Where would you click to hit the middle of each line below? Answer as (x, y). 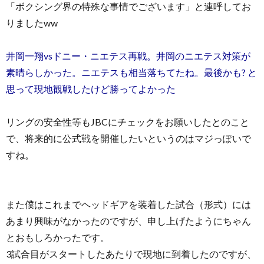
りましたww (32, 23)
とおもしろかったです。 (58, 237)
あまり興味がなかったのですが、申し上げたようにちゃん (128, 221)
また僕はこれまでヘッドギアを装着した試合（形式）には (128, 204)
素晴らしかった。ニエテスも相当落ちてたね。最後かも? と (131, 72)
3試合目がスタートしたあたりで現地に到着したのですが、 (131, 254)
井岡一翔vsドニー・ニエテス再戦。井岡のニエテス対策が (128, 56)
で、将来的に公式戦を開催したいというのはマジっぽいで (128, 138)
